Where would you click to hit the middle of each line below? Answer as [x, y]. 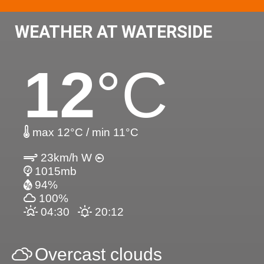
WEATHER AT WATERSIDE [113, 32]
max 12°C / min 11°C [84, 133]
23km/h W [66, 158]
